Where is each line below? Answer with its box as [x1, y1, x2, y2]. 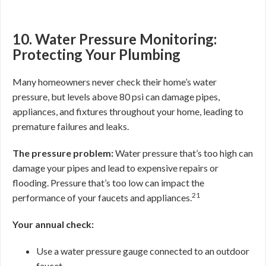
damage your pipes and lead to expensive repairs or [12, 162, 218, 173]
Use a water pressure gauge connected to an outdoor [36, 245, 249, 256]
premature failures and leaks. [12, 121, 129, 132]
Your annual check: [12, 218, 94, 230]
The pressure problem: [12, 147, 113, 159]
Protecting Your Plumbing [12, 46, 180, 63]
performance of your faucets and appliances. [12, 192, 192, 203]
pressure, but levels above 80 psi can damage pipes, [12, 91, 220, 102]
